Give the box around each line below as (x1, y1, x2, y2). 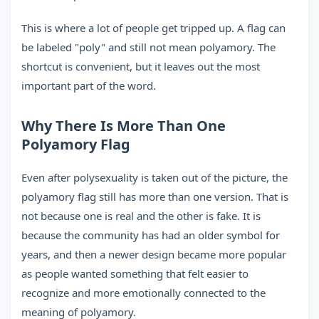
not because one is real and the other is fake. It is (21, 209, 261, 223)
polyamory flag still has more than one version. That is (21, 189, 288, 204)
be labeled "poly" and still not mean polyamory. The (21, 40, 276, 54)
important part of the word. (21, 78, 156, 93)
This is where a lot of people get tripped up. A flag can (21, 21, 286, 35)
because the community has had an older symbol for (21, 228, 280, 242)
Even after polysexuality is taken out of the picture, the (21, 170, 288, 184)
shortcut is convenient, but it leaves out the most (21, 59, 260, 73)
